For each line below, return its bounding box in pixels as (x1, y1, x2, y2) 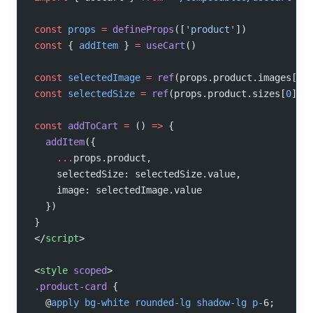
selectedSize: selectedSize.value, (34, 168, 241, 180)
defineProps (107, 23, 174, 35)
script (45, 232, 79, 244)
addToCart (62, 119, 118, 131)
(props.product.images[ (174, 71, 297, 83)
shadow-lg (191, 296, 247, 308)
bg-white (79, 296, 129, 308)
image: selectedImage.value (34, 184, 202, 196)
